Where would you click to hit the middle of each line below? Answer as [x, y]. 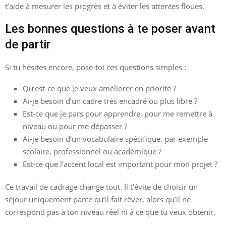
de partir [28, 44]
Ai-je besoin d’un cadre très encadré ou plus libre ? [110, 101]
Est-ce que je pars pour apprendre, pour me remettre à [118, 113]
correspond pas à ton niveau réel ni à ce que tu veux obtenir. [110, 212]
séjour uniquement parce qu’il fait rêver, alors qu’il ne [98, 199]
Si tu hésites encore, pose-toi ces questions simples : [96, 67]
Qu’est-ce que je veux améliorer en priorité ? [99, 88]
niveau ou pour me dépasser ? [75, 126]
